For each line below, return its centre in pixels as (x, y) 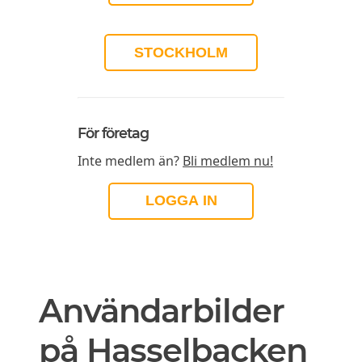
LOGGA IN (181, 201)
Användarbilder (162, 310)
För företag (113, 133)
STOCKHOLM (181, 52)
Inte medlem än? (130, 160)
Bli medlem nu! (228, 160)
